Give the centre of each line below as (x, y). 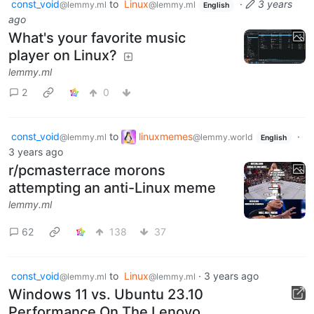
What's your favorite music (97, 37)
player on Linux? (63, 55)
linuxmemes (166, 136)
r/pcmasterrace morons (87, 171)
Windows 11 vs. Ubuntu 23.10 (106, 294)
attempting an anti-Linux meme (112, 188)
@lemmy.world (223, 137)
